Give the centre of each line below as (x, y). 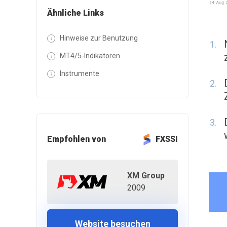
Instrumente (80, 73)
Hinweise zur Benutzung (99, 38)
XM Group (146, 176)
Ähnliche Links (75, 13)
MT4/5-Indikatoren (90, 55)
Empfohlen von (77, 139)
